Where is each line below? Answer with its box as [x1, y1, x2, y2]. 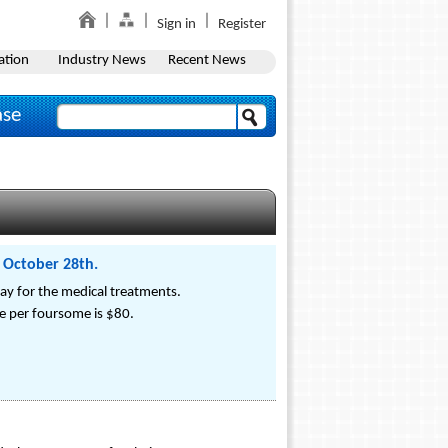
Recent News [167, 53, 246, 68]
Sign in [157, 17, 196, 32]
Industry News [57, 53, 146, 68]
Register [218, 17, 266, 32]
